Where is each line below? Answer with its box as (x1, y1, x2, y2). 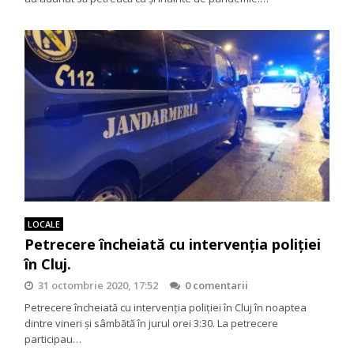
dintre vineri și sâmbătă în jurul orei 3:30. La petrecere (24, 315, 279, 330)
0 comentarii (185, 277, 249, 292)
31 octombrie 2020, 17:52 (38, 277, 159, 292)
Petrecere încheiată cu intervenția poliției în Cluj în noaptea (24, 299, 307, 314)
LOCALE (28, 217, 61, 230)
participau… (24, 331, 82, 346)
